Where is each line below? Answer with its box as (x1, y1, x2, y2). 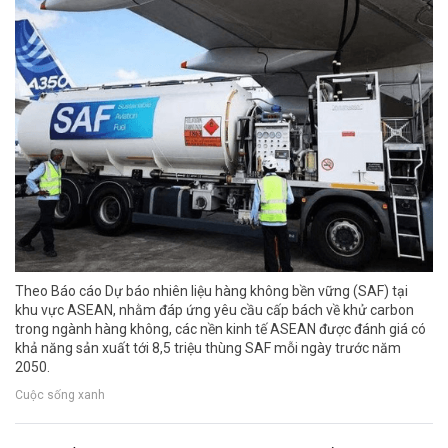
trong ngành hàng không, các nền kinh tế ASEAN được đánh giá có (15, 321, 426, 338)
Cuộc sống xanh (15, 387, 105, 402)
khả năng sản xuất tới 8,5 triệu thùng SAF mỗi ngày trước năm (15, 340, 401, 357)
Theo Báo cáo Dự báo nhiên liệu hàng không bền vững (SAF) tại (15, 283, 408, 300)
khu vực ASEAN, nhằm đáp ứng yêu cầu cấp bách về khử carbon (15, 302, 414, 319)
